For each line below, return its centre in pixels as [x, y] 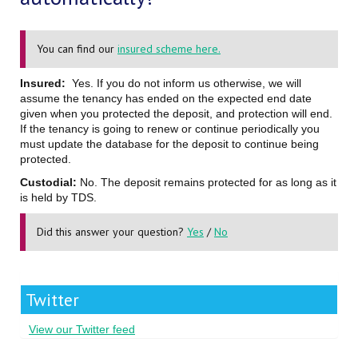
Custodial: [48, 183]
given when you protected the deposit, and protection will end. [176, 114]
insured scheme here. [169, 49]
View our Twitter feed [82, 330]
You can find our [77, 49]
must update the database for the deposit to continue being [169, 144]
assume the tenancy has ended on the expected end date [166, 99]
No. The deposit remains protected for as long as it [207, 183]
